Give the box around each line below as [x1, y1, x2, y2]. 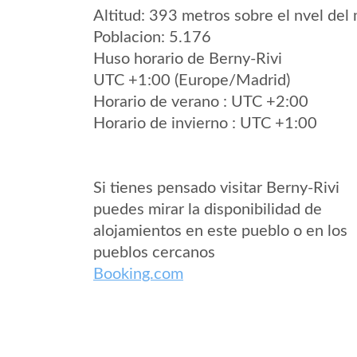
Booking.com [93, 266, 183, 282]
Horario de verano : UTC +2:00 [93, 94, 308, 110]
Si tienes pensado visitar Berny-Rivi [93, 180, 339, 196]
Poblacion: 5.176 [93, 29, 211, 45]
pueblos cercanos [93, 245, 215, 261]
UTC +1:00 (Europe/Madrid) [93, 73, 290, 88]
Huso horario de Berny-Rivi [93, 51, 282, 67]
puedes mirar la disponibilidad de [93, 202, 322, 218]
